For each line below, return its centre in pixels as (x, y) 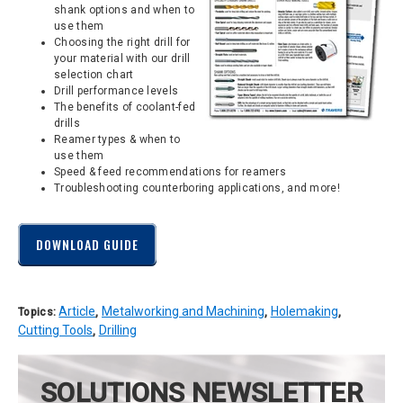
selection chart (94, 74)
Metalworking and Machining (184, 311)
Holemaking (304, 311)
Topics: (39, 312)
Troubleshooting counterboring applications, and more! (197, 188)
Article (77, 311)
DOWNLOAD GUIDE (87, 244)
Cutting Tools (55, 330)
